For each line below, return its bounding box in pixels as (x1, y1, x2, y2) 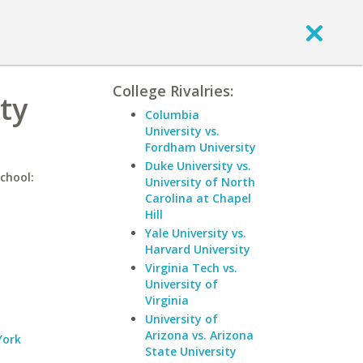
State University (145, 344, 237, 359)
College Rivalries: (113, 81, 233, 100)
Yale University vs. (145, 225, 246, 241)
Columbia (145, 107, 199, 122)
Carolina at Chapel (145, 190, 251, 206)
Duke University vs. (145, 158, 251, 173)
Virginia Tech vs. (145, 260, 237, 275)
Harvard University (145, 241, 250, 257)
